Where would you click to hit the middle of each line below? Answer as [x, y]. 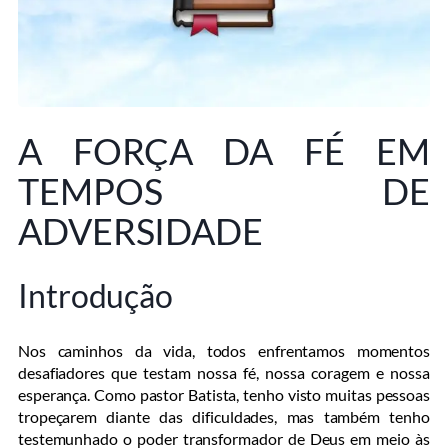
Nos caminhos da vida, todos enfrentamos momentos [224, 351]
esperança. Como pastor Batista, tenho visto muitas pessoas [224, 395]
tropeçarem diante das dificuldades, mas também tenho [224, 417]
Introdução [95, 295]
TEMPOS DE [224, 190]
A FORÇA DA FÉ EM [224, 150]
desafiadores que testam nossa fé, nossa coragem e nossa [224, 373]
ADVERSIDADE [140, 230]
